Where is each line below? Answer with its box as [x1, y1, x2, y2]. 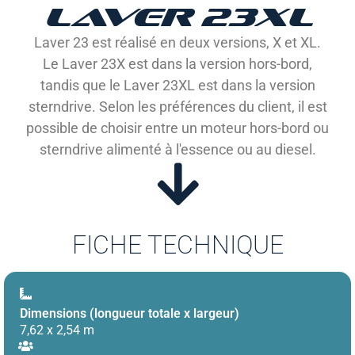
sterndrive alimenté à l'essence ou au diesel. [39, 141, 316, 158]
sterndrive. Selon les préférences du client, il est [28, 98, 327, 115]
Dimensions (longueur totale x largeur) [20, 306, 239, 321]
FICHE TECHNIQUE [71, 230, 284, 260]
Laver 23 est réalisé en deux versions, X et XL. [34, 34, 321, 51]
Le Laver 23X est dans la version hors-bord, [43, 55, 312, 72]
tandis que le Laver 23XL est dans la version [40, 77, 315, 94]
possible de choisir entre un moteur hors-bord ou [26, 120, 329, 136]
